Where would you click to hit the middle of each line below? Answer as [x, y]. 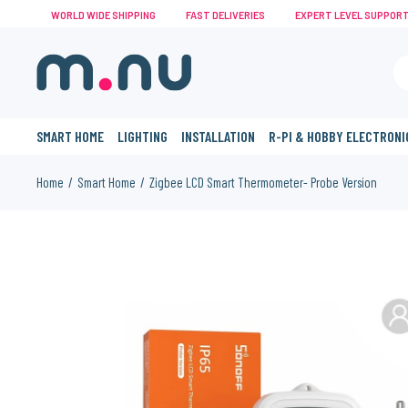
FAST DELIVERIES [224, 15]
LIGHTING [143, 136]
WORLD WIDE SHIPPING [102, 15]
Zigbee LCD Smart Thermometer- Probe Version [264, 182]
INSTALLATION [219, 136]
